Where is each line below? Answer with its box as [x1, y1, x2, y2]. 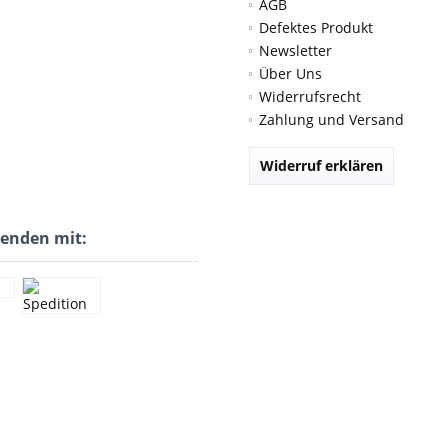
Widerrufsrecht [259, 86, 361, 106]
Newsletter [259, 40, 332, 60]
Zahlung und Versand [259, 109, 404, 129]
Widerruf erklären [260, 155, 383, 175]
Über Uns [259, 63, 322, 83]
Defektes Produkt [259, 17, 373, 37]
